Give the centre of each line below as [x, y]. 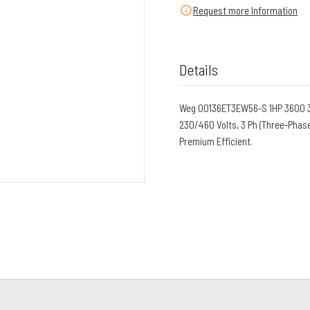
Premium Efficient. [216, 141]
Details [199, 69]
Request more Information [245, 10]
